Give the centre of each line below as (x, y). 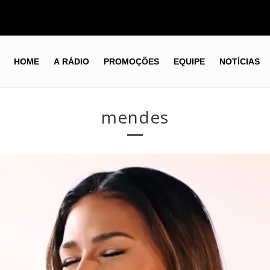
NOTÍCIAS (239, 62)
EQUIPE (189, 62)
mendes (135, 117)
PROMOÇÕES (131, 62)
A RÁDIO (71, 62)
